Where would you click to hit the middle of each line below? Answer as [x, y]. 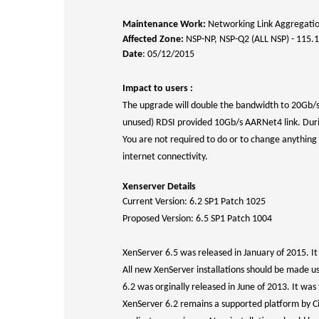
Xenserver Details [159, 187]
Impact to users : [158, 89]
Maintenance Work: [164, 25]
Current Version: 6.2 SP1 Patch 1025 [194, 202]
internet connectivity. [165, 157]
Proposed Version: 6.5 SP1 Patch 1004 [197, 219]
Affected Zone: [153, 40]
